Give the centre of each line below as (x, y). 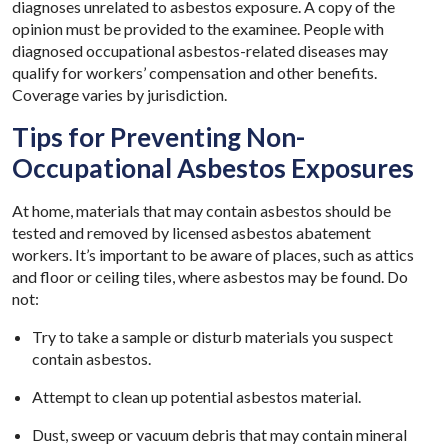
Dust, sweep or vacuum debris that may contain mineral (219, 434)
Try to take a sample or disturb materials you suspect (212, 336)
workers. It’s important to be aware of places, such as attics (213, 254)
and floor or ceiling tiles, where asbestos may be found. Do (210, 276)
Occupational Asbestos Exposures (213, 167)
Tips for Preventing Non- (158, 136)
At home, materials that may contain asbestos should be (201, 210)
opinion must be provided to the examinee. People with (198, 28)
